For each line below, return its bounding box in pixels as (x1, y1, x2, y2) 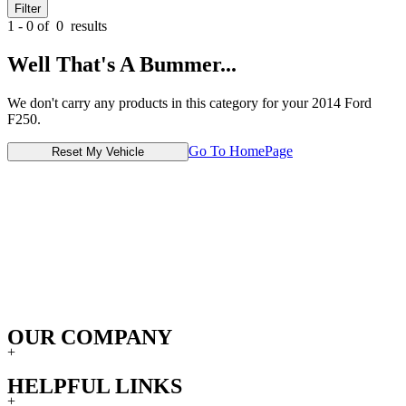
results (67, 17, 107, 34)
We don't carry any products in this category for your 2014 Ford (7, 94, 372, 111)
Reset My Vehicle (52, 144, 144, 159)
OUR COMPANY (7, 325, 172, 350)
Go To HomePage (188, 142, 293, 159)
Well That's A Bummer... (7, 52, 237, 76)
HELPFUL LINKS (7, 374, 182, 398)
